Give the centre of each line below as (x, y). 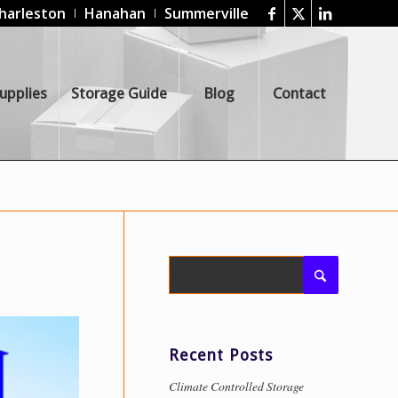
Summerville (207, 13)
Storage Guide (119, 93)
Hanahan (115, 13)
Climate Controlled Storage (236, 386)
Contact (299, 93)
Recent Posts (221, 355)
